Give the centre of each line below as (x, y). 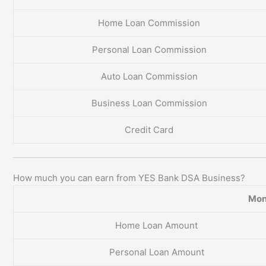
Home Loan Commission (149, 23)
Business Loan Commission (149, 103)
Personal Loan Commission (149, 50)
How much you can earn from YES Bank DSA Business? (129, 178)
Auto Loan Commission (149, 77)
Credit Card (149, 130)
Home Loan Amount (156, 226)
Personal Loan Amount (156, 252)
